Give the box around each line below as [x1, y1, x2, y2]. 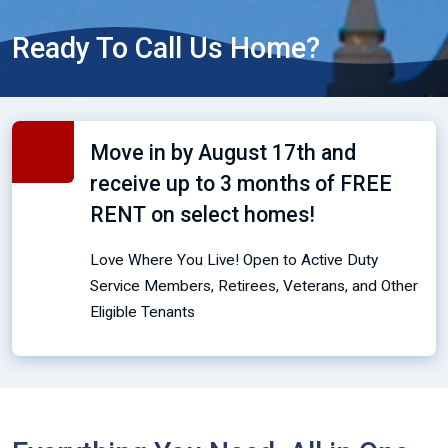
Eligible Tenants [90, 303, 195, 321]
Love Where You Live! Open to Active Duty [90, 251, 378, 269]
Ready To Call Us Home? [12, 31, 320, 65]
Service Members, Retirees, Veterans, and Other [90, 277, 418, 295]
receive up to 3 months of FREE [90, 171, 392, 196]
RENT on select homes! [90, 202, 315, 227]
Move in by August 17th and [90, 140, 356, 165]
